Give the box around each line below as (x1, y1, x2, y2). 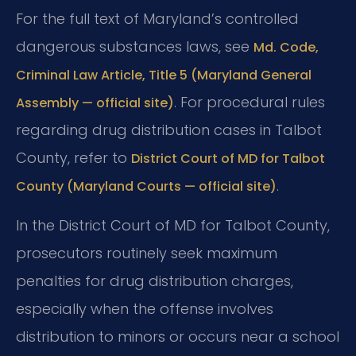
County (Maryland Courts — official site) (16, 177, 277, 196)
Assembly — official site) (16, 94, 174, 113)
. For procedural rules (174, 92, 325, 113)
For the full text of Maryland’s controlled (16, 9, 299, 29)
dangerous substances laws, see (16, 37, 253, 57)
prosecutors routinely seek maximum (16, 242, 277, 263)
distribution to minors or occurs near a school (16, 326, 339, 346)
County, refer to (16, 148, 131, 168)
